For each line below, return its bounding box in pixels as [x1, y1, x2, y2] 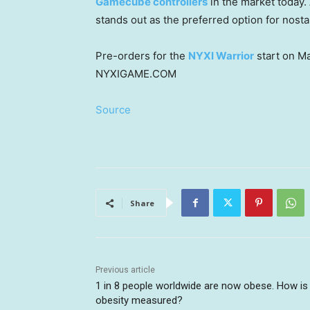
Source [95, 103, 131, 117]
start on [254, 49, 298, 63]
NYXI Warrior [188, 49, 254, 63]
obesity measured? [95, 294, 183, 307]
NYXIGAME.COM [95, 67, 176, 81]
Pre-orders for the [95, 49, 188, 63]
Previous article [95, 265, 155, 275]
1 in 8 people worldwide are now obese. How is [95, 280, 308, 293]
